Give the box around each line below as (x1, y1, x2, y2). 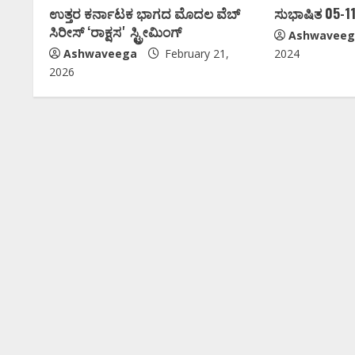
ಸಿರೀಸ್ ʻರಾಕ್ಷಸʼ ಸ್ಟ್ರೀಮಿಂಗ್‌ (49, 21, 185, 41)
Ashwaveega (63, 45, 137, 61)
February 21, (162, 45, 229, 61)
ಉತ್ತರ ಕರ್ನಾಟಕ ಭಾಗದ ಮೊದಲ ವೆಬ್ (49, 2, 240, 23)
